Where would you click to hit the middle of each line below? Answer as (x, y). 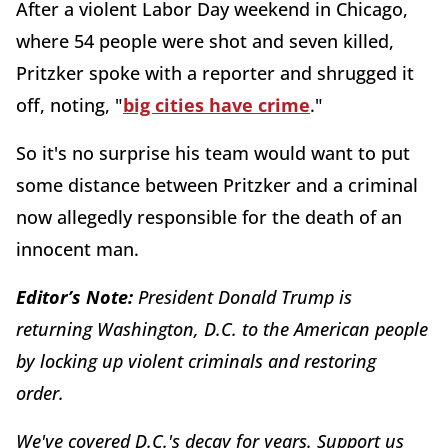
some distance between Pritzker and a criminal (217, 184)
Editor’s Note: (77, 296)
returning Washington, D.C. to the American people (222, 328)
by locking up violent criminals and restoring (196, 360)
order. (42, 392)
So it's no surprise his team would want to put (213, 152)
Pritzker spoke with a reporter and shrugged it (215, 72)
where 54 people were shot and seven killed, (205, 40)
